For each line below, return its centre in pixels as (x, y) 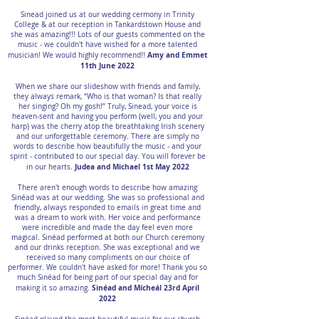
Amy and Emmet (177, 55)
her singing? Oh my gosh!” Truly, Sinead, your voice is (108, 106)
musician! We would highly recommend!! (78, 55)
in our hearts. (50, 167)
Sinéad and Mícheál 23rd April (146, 288)
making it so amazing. (54, 288)
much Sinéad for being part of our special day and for (108, 277)
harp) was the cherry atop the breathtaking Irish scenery (108, 126)
